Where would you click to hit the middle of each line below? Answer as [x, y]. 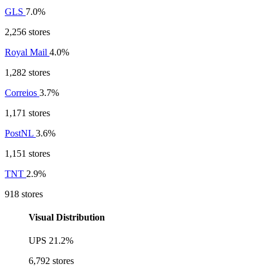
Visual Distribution [67, 218]
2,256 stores [27, 32]
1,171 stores [27, 113]
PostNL [20, 133]
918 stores [24, 194]
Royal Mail [27, 52]
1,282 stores [27, 72]
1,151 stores [27, 153]
